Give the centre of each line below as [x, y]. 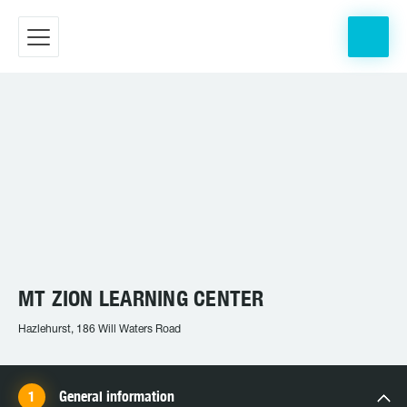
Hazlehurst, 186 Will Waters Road [99, 329]
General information [117, 397]
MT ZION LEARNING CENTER [141, 298]
